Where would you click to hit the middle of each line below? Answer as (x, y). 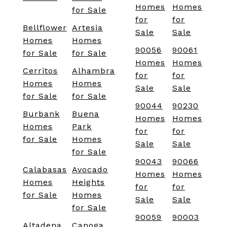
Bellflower (45, 28)
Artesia (87, 28)
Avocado (90, 170)
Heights (88, 182)
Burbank (41, 114)
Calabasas (45, 170)
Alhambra (93, 71)
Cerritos (40, 71)
